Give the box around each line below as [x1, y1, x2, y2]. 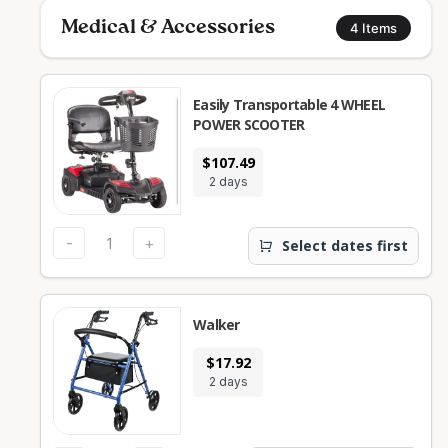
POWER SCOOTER [193, 115, 305, 134]
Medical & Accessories [61, 18, 275, 38]
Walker [193, 315, 240, 334]
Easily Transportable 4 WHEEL [193, 95, 331, 114]
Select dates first [282, 236, 408, 255]
